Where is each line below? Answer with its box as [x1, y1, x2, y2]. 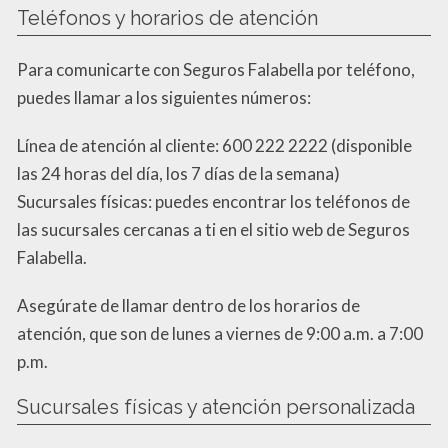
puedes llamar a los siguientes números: [17, 86, 311, 108]
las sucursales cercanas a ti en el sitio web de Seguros [17, 218, 410, 240]
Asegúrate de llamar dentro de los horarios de [17, 294, 360, 316]
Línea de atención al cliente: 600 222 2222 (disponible [17, 134, 412, 156]
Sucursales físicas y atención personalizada [17, 394, 415, 419]
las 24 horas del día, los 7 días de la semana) [17, 162, 340, 184]
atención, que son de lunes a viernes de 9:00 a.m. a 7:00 [17, 322, 423, 344]
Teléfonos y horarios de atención [17, 5, 318, 30]
